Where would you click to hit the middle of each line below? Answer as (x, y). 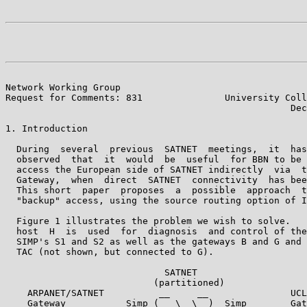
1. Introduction (47, 128)
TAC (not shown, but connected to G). (110, 251)
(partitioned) (115, 282)
